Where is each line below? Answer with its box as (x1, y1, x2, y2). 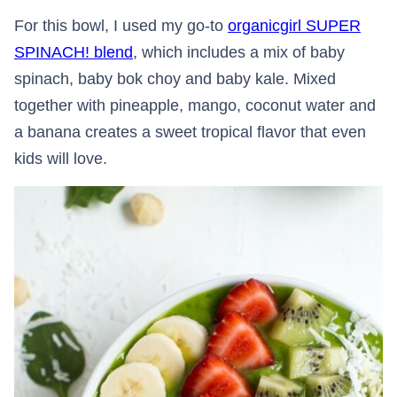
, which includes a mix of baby (133, 43, 345, 61)
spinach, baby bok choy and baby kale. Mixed (14, 69, 336, 88)
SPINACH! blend (14, 43, 133, 61)
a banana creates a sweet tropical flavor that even (14, 122, 366, 141)
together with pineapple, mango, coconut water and (14, 96, 376, 114)
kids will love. (14, 149, 107, 167)
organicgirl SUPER (228, 16, 361, 35)
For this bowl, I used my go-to (14, 16, 228, 35)
